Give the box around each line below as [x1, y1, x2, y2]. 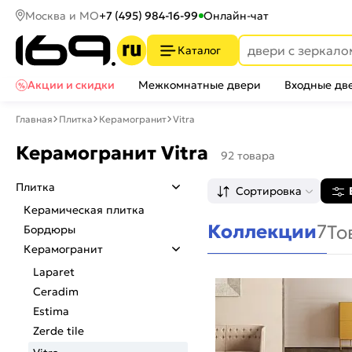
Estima [33, 304, 69, 318]
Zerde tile [33, 324, 84, 338]
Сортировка [236, 184, 302, 198]
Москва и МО [25, 8, 99, 23]
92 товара [221, 148, 275, 163]
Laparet [33, 265, 75, 279]
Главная [16, 113, 53, 125]
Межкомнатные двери [138, 78, 261, 92]
